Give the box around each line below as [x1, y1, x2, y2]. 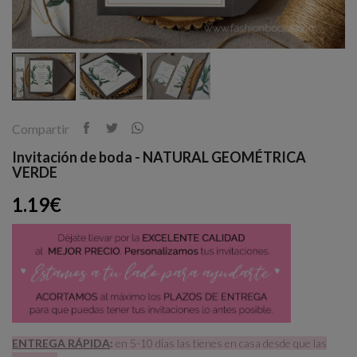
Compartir [12, 120, 69, 136]
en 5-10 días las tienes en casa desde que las [116, 335, 327, 350]
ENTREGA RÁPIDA [12, 335, 110, 350]
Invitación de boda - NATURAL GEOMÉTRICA [12, 147, 306, 166]
